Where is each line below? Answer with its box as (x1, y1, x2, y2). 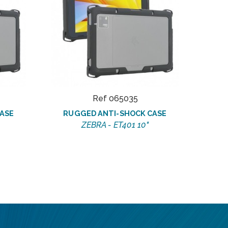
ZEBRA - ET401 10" (81, 120, 149, 130)
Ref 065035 (92, 93, 138, 103)
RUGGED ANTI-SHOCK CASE (63, 108, 167, 118)
